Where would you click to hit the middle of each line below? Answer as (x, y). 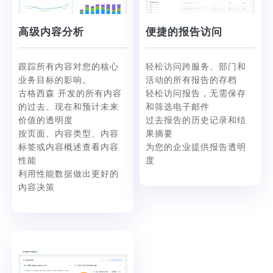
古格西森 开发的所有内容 (70, 94)
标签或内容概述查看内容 (69, 148)
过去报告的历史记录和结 (196, 121)
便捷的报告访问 (184, 32)
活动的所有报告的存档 (191, 81)
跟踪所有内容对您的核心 (69, 67)
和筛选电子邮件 (178, 108)
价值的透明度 (46, 121)
